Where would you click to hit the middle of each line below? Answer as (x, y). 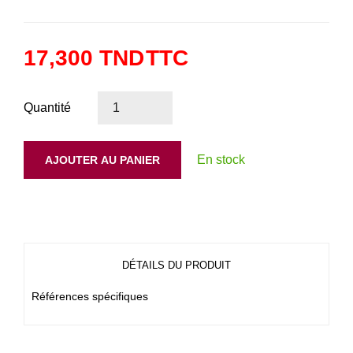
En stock (221, 159)
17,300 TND (84, 58)
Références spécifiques (90, 296)
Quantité (47, 107)
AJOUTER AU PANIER (102, 160)
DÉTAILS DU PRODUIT (176, 265)
